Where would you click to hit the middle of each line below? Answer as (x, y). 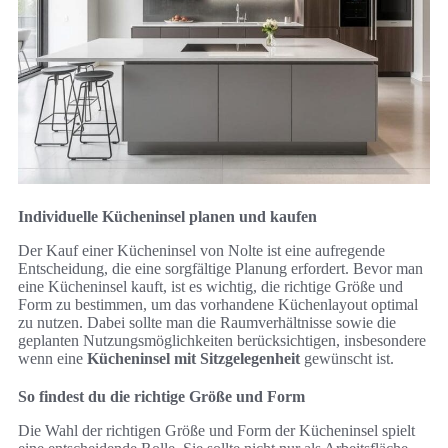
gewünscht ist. (347, 358)
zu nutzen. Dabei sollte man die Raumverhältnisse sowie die (207, 322)
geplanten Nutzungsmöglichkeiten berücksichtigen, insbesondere (222, 340)
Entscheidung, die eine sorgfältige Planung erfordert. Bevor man (220, 268)
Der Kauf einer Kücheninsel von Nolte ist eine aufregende (201, 250)
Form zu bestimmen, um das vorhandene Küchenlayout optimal (218, 304)
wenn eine (52, 358)
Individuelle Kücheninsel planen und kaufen (167, 216)
